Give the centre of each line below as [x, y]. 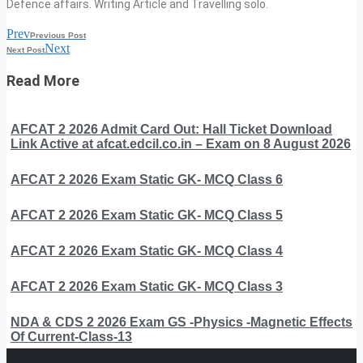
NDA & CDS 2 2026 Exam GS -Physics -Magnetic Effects [181, 322]
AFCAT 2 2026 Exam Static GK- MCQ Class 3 [147, 286]
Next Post [26, 49]
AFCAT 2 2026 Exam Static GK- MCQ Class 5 [147, 215]
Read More [43, 80]
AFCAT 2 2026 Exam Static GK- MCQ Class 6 [147, 179]
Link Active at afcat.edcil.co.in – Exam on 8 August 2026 [181, 143]
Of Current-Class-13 [71, 336]
